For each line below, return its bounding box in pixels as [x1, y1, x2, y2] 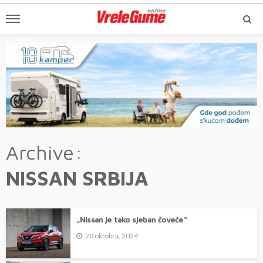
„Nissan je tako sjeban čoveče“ [76, 215, 187, 225]
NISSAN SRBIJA [6, 166, 149, 190]
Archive [6, 140, 74, 164]
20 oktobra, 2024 [85, 231, 138, 241]
